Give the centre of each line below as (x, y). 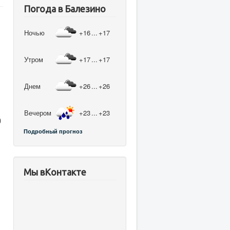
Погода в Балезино (65, 8)
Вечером (38, 112)
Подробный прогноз (53, 131)
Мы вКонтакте (55, 172)
